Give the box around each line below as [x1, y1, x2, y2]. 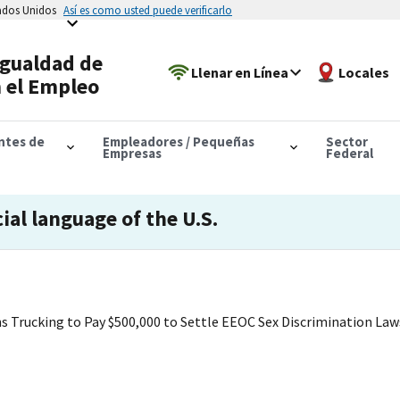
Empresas [102, 144, 162, 162]
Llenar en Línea [191, 62, 289, 81]
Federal [325, 144, 373, 162]
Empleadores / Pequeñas [102, 132, 254, 150]
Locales [338, 62, 390, 81]
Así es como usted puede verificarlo [63, 3, 232, 17]
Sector [325, 132, 368, 150]
